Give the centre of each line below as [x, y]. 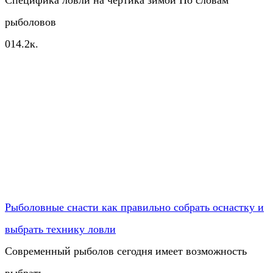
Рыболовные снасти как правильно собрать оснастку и [134, 207]
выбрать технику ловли [60, 229]
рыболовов [30, 22]
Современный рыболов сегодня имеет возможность [126, 251]
